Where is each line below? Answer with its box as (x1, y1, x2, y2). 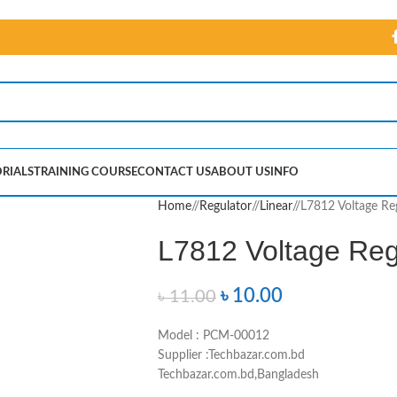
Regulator (198, 200, 252, 213)
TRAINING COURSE (34, 166, 137, 178)
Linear (259, 200, 292, 213)
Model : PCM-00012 (157, 330, 269, 342)
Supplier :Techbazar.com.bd (157, 349, 305, 362)
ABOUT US (211, 166, 270, 178)
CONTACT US (137, 166, 211, 178)
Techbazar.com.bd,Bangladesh (157, 369, 319, 381)
